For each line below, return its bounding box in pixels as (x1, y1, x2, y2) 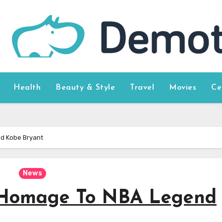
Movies (169, 84, 197, 92)
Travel (130, 84, 155, 92)
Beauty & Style (55, 84, 115, 92)
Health (13, 84, 41, 92)
